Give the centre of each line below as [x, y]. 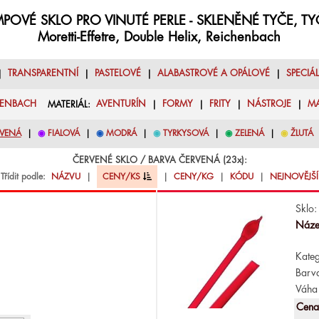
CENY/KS [123, 177]
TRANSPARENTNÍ [43, 74]
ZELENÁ [249, 134]
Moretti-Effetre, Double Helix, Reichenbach [159, 37]
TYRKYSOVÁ [185, 134]
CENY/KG [194, 177]
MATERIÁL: [66, 104]
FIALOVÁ [63, 134]
